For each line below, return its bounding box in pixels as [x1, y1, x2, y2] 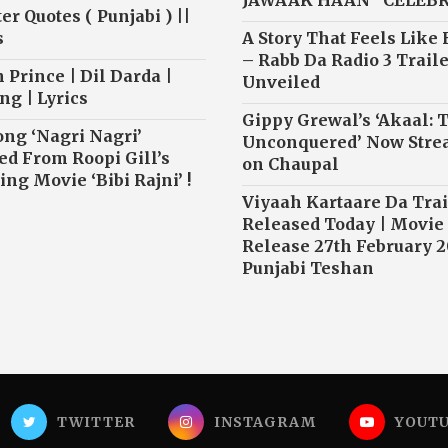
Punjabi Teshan [241, 258, 374, 279]
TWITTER [57, 413, 135, 432]
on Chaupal [241, 154, 339, 175]
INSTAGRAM [214, 413, 316, 432]
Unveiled [241, 72, 320, 93]
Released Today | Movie [241, 214, 444, 235]
